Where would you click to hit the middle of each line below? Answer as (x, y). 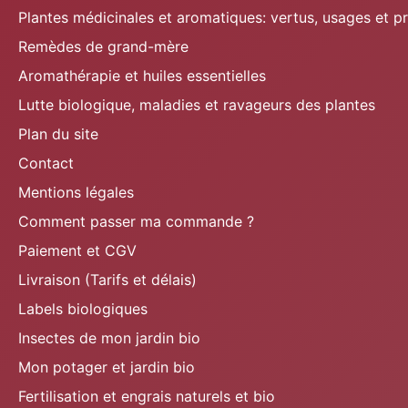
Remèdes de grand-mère (103, 46)
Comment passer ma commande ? (136, 221)
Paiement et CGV (77, 250)
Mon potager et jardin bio (107, 367)
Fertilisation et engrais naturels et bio (147, 396)
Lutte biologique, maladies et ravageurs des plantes (197, 105)
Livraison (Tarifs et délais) (107, 280)
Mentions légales (76, 192)
